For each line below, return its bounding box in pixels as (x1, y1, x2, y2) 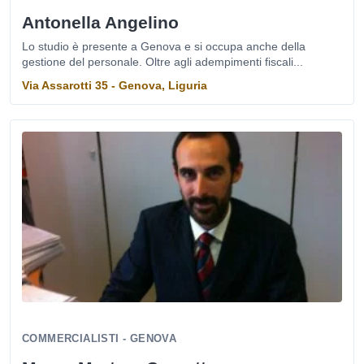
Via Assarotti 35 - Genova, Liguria (22, 79, 207, 92)
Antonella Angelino (22, 13, 179, 32)
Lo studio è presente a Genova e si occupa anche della (22, 40, 305, 53)
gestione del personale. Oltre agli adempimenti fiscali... (22, 55, 303, 68)
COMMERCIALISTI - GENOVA (22, 332, 177, 344)
